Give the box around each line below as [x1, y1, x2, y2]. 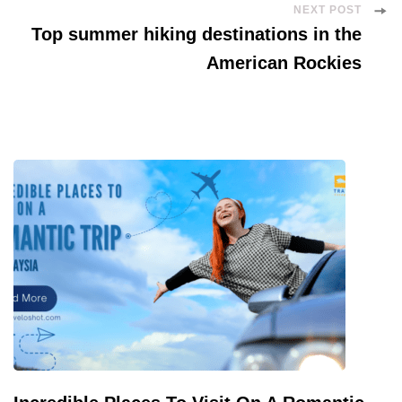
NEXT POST [293, 4, 362, 17]
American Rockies [206, 53, 362, 74]
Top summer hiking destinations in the [31, 24, 362, 45]
